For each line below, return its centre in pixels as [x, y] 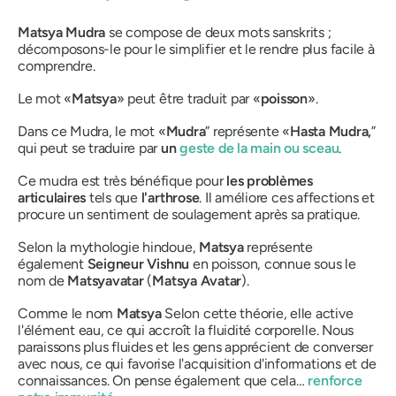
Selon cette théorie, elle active [257, 313]
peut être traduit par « [192, 99]
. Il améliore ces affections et [287, 198]
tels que [114, 198]
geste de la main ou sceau [259, 148]
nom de [43, 281]
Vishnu [168, 264]
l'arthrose [170, 198]
